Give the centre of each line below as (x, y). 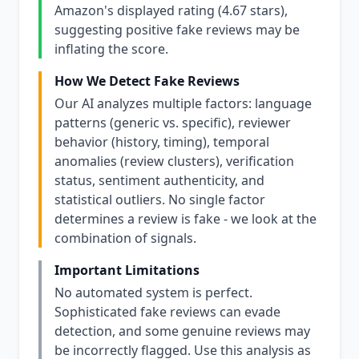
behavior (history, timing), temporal (162, 142)
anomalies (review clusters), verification (174, 161)
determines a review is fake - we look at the (186, 219)
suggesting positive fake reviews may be (177, 30)
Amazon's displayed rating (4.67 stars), (171, 10)
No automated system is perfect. (153, 292)
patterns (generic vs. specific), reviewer (173, 123)
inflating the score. (111, 49)
